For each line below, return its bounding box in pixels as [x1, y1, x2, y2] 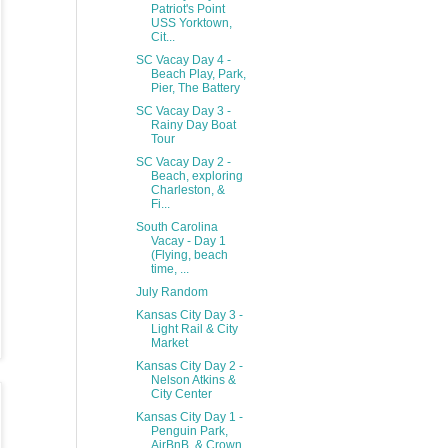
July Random [135, 285, 208, 299]
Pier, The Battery [150, 81, 240, 95]
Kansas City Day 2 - [135, 359, 243, 373]
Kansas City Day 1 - [135, 410, 243, 424]
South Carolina [135, 220, 218, 234]
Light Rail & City [150, 322, 238, 336]
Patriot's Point [150, 2, 225, 16]
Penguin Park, [150, 424, 228, 438]
